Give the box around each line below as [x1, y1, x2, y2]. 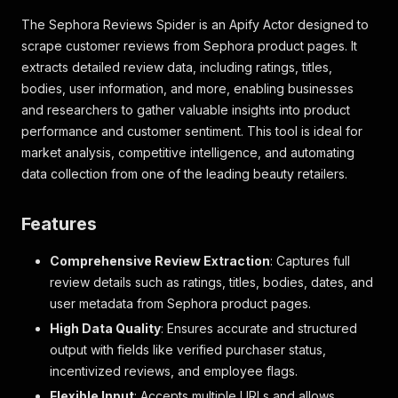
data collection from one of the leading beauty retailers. [21, 166, 347, 181]
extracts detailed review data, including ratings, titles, [21, 60, 332, 75]
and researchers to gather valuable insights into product [21, 102, 350, 117]
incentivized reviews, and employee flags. [50, 363, 298, 378]
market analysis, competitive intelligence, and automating [21, 145, 354, 160]
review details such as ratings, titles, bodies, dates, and [50, 275, 373, 290]
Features [21, 213, 97, 235]
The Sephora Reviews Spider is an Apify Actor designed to [21, 17, 369, 32]
